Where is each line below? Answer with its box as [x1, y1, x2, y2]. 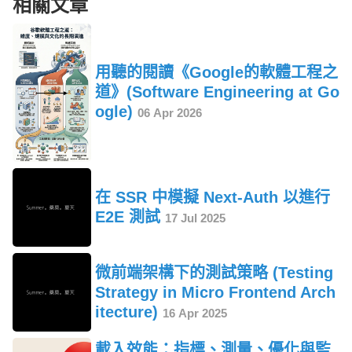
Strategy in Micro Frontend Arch [95, 283, 335, 301]
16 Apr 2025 [163, 306, 227, 320]
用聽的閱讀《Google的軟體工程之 [95, 64, 338, 82]
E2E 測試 [95, 208, 165, 226]
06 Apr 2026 [137, 106, 202, 120]
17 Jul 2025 [165, 211, 225, 225]
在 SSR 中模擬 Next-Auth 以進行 [95, 189, 330, 207]
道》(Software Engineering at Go [95, 83, 339, 101]
